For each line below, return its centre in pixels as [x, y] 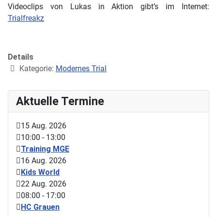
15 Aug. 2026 [44, 126]
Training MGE [45, 149]
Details [21, 57]
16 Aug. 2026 [44, 161]
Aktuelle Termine [60, 101]
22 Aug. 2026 [44, 184]
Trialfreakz [26, 18]
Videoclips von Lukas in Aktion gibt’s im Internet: [108, 7]
